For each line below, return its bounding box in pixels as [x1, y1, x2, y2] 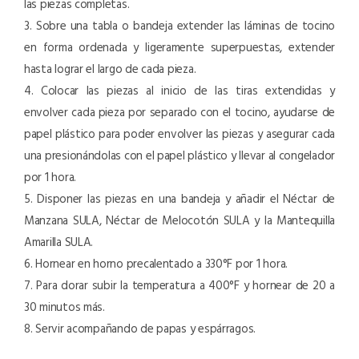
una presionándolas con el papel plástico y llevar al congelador [24, 146, 335, 165]
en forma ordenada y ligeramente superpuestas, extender [24, 38, 335, 57]
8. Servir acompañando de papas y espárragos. [24, 319, 256, 338]
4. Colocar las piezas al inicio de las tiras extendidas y [24, 81, 335, 100]
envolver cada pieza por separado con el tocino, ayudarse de [24, 103, 335, 122]
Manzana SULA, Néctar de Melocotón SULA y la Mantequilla [24, 211, 335, 230]
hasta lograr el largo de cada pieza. [24, 59, 196, 79]
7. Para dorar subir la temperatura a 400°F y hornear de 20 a [24, 276, 335, 295]
